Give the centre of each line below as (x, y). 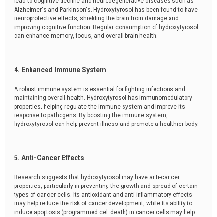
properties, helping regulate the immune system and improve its (100, 107)
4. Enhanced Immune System (60, 70)
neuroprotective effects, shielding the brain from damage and (96, 19)
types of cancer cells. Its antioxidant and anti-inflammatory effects (103, 195)
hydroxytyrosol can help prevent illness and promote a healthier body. (106, 124)
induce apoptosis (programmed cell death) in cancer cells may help (104, 212)
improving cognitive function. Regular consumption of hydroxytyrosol (106, 27)
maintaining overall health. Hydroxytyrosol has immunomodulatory (103, 98)
